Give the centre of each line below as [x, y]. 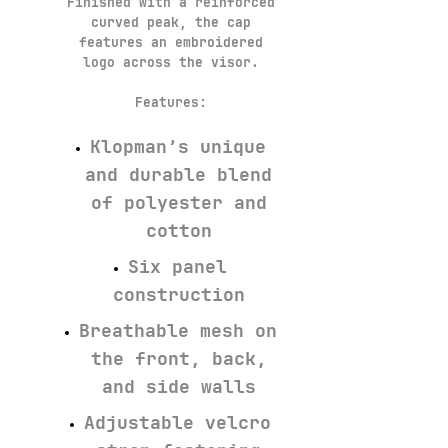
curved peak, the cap [170, 23]
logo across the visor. [170, 63]
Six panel [177, 267]
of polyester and [178, 203]
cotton [178, 231]
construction [178, 295]
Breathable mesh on [177, 331]
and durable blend [178, 175]
